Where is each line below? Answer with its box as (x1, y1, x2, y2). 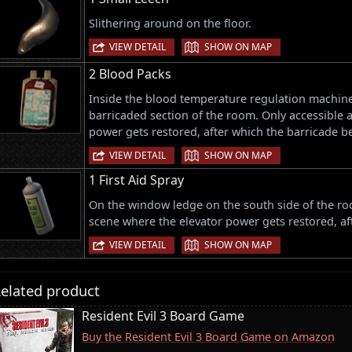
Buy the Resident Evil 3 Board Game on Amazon (82, 329, 335, 345)
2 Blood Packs (89, 64, 171, 82)
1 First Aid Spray (89, 170, 184, 189)
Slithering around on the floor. (89, 15, 251, 31)
